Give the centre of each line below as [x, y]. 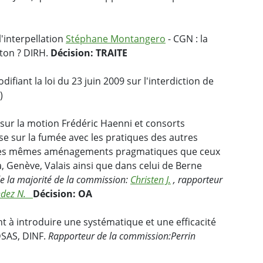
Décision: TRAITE [89, 53]
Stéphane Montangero [116, 39]
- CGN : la [187, 39]
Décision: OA [63, 194]
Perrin [183, 236]
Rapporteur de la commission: [109, 236]
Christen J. [151, 180]
